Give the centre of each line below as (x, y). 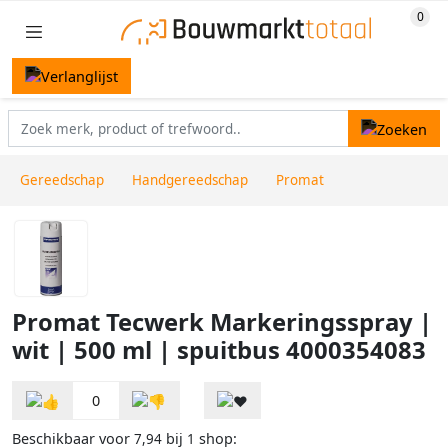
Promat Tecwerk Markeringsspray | (222, 322)
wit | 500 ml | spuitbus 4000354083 (219, 350)
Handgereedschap (190, 180)
